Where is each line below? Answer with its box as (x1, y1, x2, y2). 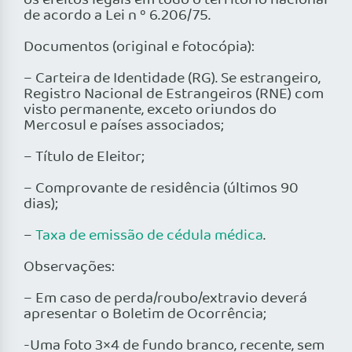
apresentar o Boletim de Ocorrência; (24, 302, 266, 327)
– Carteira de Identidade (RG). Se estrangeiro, (24, 67, 321, 91)
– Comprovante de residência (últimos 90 (24, 177, 299, 201)
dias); (24, 192, 58, 217)
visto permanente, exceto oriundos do (24, 98, 277, 123)
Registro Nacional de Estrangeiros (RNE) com (24, 82, 324, 107)
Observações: (24, 255, 115, 280)
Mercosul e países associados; (24, 114, 224, 138)
